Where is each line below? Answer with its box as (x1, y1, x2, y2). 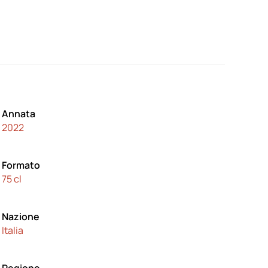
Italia (1, 224, 23, 237)
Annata (1, 107, 35, 120)
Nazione (1, 210, 39, 223)
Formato (1, 159, 40, 172)
